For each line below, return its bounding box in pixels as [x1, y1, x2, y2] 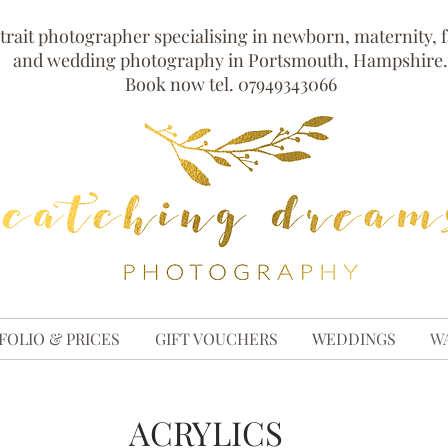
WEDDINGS [312, 328, 396, 349]
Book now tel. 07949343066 [124, 72, 337, 96]
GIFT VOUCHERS [154, 328, 278, 349]
